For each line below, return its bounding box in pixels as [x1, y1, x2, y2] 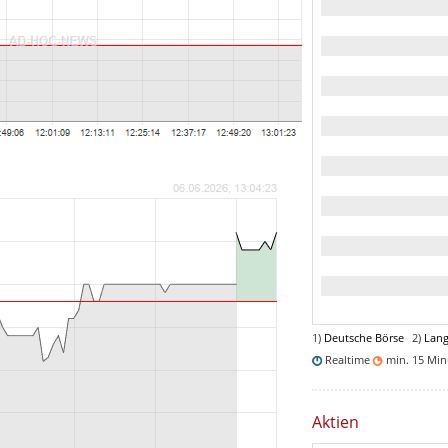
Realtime [322, 351, 373, 367]
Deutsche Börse [324, 329, 404, 345]
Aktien [312, 410, 359, 433]
